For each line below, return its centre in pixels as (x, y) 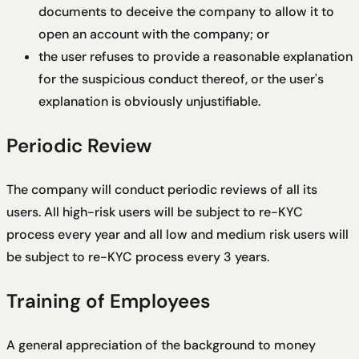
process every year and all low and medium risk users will (177, 235)
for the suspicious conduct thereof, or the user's (181, 79)
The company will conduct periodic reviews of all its (162, 190)
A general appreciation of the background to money (161, 345)
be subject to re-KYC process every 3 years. (138, 257)
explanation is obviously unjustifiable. (149, 102)
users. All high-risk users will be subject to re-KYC (155, 212)
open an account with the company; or (154, 34)
